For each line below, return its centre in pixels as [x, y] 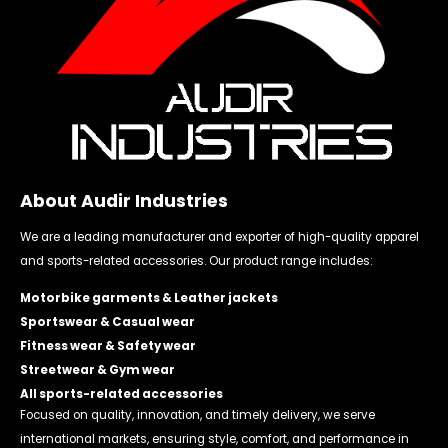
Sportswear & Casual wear [107, 322]
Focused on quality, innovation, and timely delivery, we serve [197, 415]
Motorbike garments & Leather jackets [149, 298]
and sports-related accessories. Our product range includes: [196, 261]
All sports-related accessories [121, 394]
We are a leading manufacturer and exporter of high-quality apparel [219, 237]
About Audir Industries [124, 201]
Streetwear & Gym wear [97, 370]
